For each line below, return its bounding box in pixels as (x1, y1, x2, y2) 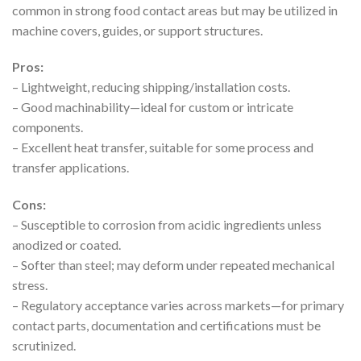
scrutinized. (12, 338, 76, 354)
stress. (12, 277, 48, 293)
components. (12, 119, 83, 135)
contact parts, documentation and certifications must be (12, 317, 321, 334)
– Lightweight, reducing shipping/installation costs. (12, 79, 290, 95)
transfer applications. (12, 160, 129, 176)
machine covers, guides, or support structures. (12, 22, 263, 38)
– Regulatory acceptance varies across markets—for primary (12, 297, 344, 313)
